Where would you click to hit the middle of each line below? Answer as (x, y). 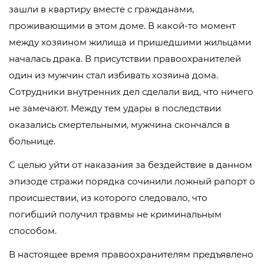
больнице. (32, 141)
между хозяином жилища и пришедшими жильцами (130, 42)
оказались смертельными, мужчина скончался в (119, 125)
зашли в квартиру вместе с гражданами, (101, 9)
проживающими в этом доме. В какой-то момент (122, 26)
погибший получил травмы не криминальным (115, 214)
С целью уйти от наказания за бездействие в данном (131, 165)
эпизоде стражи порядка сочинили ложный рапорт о (132, 181)
